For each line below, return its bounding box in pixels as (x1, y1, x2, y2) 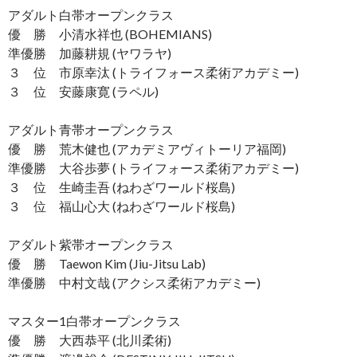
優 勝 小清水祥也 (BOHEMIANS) (8, 25, 212, 41)
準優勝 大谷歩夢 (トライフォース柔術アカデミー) (8, 159, 299, 175)
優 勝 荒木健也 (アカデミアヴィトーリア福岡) (8, 140, 286, 156)
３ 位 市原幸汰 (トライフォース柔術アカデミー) (8, 64, 299, 80)
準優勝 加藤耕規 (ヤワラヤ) (8, 45, 171, 61)
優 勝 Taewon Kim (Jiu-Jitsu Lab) (8, 255, 206, 271)
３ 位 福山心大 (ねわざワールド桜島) (8, 198, 235, 214)
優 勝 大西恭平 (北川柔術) (8, 331, 171, 347)
